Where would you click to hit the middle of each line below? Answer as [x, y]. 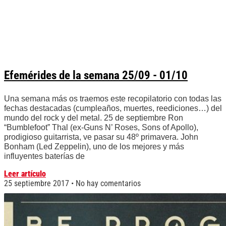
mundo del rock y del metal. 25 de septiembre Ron [94, 118]
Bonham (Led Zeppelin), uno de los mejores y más [94, 147]
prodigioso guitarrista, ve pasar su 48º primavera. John [101, 137]
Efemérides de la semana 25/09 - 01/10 [96, 76]
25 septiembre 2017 [38, 184]
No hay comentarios [107, 184]
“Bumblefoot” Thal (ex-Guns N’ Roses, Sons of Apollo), [101, 128]
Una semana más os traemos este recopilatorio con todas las [113, 99]
